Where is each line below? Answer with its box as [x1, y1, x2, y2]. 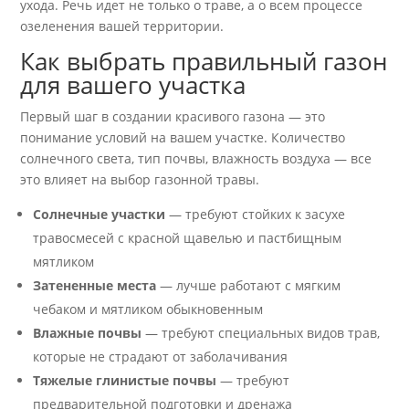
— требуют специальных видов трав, [142, 324, 381, 342]
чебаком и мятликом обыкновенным [33, 300, 264, 319]
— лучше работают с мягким [156, 277, 341, 295]
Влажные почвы [33, 324, 142, 342]
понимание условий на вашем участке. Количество [20, 129, 346, 147]
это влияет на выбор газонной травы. [20, 171, 260, 189]
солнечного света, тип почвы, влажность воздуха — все [20, 150, 372, 168]
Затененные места [33, 277, 157, 295]
